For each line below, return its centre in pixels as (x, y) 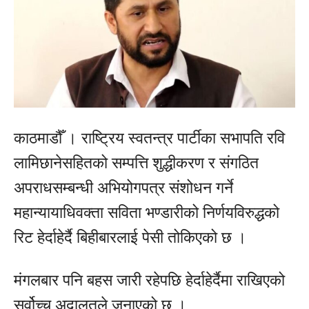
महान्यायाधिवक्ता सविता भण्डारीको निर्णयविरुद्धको (147, 213)
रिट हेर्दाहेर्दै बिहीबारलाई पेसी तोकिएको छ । (130, 238)
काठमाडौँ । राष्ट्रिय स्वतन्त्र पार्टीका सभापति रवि (149, 138)
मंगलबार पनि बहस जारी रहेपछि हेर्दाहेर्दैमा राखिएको (149, 280)
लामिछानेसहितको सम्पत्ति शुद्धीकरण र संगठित (136, 163)
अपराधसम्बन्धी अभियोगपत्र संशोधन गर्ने (123, 188)
